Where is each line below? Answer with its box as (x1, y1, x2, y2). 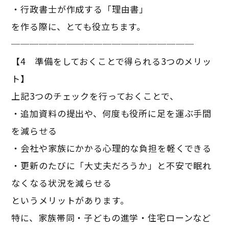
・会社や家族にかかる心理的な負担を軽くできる (11, 142, 212, 155)
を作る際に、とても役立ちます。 (11, 20, 146, 33)
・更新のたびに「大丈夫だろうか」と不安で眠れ (11, 159, 212, 172)
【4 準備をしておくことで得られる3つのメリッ (11, 55, 212, 68)
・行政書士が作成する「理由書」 (11, 3, 149, 16)
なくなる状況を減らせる (11, 176, 112, 190)
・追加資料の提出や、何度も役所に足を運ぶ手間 (11, 107, 212, 120)
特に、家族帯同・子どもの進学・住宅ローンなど (11, 211, 212, 224)
